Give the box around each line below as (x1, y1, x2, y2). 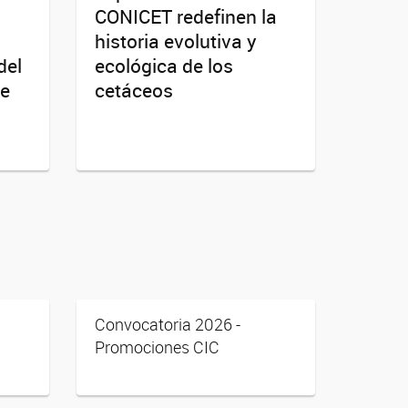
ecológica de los (94, 52, 233, 78)
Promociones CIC (94, 335, 219, 358)
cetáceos (94, 76, 173, 103)
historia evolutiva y (94, 27, 257, 54)
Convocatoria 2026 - (94, 312, 240, 335)
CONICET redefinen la (94, 3, 277, 29)
